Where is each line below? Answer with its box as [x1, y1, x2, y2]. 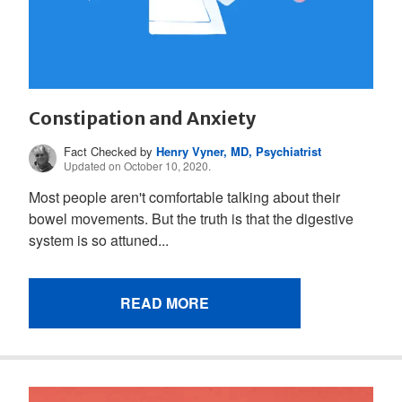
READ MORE [120, 293, 209, 314]
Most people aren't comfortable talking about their [29, 187, 340, 208]
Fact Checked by [64, 142, 157, 160]
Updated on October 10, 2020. [64, 157, 212, 173]
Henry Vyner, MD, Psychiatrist [156, 142, 322, 160]
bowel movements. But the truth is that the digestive [29, 208, 354, 230]
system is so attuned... [29, 230, 169, 251]
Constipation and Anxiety [29, 106, 256, 129]
